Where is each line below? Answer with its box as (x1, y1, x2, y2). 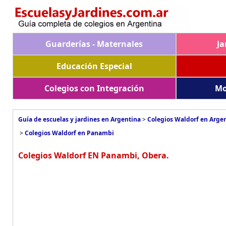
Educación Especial (56, 61, 132, 72)
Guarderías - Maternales (45, 38, 143, 49)
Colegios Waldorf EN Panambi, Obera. (18, 150, 169, 161)
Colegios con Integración (44, 83, 144, 94)
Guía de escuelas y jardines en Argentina (18, 115, 141, 124)
